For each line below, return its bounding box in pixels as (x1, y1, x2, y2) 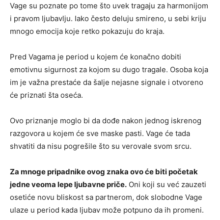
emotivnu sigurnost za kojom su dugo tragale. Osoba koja (10, 64, 208, 74)
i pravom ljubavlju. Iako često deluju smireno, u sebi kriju (10, 13, 206, 23)
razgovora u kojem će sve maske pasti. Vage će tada (10, 128, 190, 138)
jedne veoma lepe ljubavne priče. (10, 179, 127, 189)
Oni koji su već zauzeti (127, 179, 206, 189)
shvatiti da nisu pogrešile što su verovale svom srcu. (10, 141, 192, 151)
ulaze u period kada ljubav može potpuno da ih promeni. (10, 205, 204, 215)
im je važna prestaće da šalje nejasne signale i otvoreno (10, 77, 203, 87)
